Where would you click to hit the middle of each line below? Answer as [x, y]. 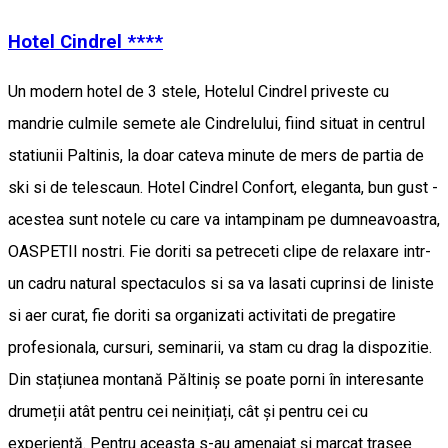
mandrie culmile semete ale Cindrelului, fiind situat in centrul [216, 124]
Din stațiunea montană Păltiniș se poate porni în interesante [216, 380]
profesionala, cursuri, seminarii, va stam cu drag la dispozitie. [220, 348]
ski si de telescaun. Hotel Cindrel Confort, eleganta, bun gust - [223, 188]
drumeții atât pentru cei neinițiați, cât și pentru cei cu [188, 412]
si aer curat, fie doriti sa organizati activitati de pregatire [202, 316]
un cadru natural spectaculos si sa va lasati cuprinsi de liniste [221, 284]
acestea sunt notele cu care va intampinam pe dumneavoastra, [224, 220]
